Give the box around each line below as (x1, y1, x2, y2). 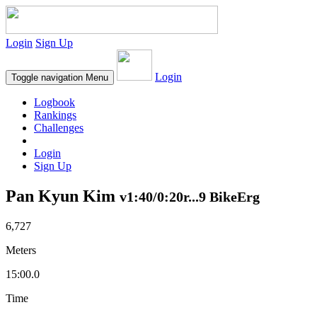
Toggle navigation (11, 72, 83, 83)
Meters (6, 243, 36, 256)
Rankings (34, 109, 76, 121)
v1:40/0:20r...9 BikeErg (120, 188, 260, 204)
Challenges (34, 122, 83, 134)
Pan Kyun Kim (6, 186, 120, 205)
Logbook (34, 96, 75, 108)
